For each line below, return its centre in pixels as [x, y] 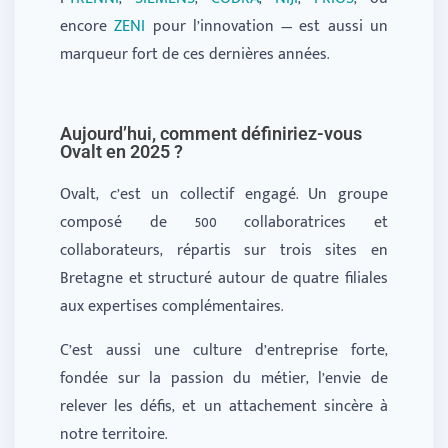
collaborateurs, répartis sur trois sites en [224, 251]
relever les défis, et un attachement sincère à [224, 407]
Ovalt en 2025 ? [121, 152]
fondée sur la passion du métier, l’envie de [224, 379]
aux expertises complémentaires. [171, 307]
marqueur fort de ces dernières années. [194, 55]
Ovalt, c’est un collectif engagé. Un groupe [224, 195]
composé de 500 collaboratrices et [224, 223]
